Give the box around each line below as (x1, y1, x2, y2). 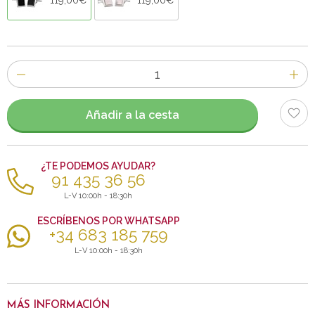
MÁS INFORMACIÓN (7, 300, 110, 311)
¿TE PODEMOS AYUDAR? (41, 160, 155, 172)
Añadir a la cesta (85, 108, 179, 122)
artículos (6, 97, 45, 109)
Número (6, 62, 44, 74)
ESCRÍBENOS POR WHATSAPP (37, 215, 181, 227)
